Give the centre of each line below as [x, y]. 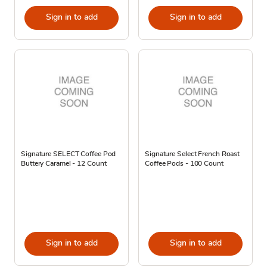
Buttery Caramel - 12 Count [64, 163]
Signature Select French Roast [193, 153]
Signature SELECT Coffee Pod [69, 153]
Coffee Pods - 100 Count [184, 163]
